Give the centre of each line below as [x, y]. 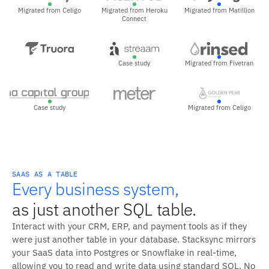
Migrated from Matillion [219, 10]
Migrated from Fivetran [219, 63]
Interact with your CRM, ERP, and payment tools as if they [129, 226]
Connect [134, 19]
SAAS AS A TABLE [45, 174]
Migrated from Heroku [134, 10]
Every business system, [95, 189]
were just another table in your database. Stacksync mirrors [134, 239]
